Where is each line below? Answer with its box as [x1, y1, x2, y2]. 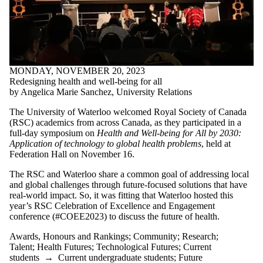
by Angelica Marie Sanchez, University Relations [9, 87, 192, 97]
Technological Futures [96, 242, 178, 252]
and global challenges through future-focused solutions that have [9, 180, 247, 190]
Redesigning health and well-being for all [9, 76, 162, 87]
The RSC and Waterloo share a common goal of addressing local [9, 169, 249, 180]
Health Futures [37, 242, 92, 252]
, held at [201, 139, 231, 149]
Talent [9, 242, 32, 252]
